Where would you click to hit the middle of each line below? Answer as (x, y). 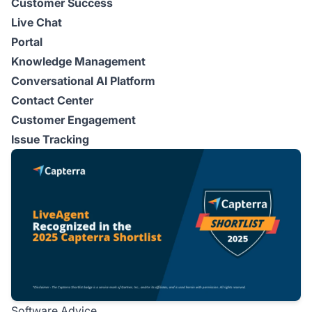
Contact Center (52, 100)
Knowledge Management (78, 61)
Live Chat (37, 22)
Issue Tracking (50, 139)
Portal (27, 41)
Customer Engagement (73, 119)
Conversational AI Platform (83, 80)
